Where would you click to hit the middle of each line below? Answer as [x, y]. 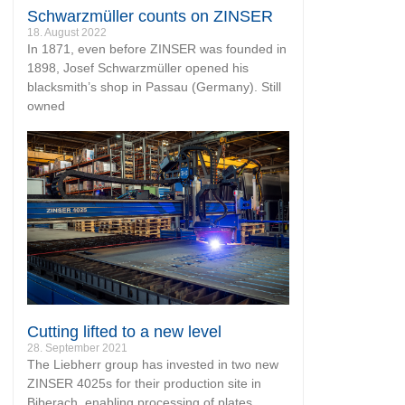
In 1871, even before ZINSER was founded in [157, 49]
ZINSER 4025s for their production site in [144, 383]
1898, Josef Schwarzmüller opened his [138, 68]
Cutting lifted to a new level [124, 331]
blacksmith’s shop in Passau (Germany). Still [154, 87]
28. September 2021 [77, 348]
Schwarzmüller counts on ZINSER [150, 17]
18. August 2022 [67, 33]
